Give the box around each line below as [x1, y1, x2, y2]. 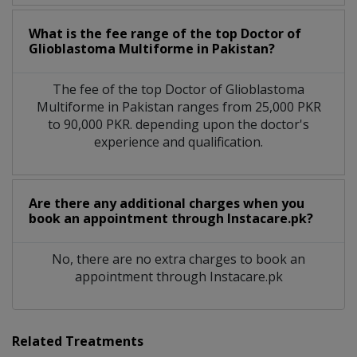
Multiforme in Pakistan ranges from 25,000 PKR [36, 97, 321, 116]
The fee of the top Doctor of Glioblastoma [53, 80, 304, 98]
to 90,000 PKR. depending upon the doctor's [48, 115, 309, 133]
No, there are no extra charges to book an [52, 249, 305, 268]
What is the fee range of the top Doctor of [29, 24, 301, 42]
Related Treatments [12, 331, 143, 350]
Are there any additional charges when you [29, 194, 304, 212]
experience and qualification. [94, 132, 263, 151]
